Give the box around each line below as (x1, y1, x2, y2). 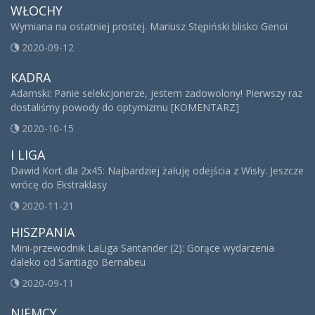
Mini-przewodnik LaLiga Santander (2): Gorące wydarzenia (11, 241, 274, 255)
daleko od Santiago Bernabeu (11, 255, 146, 269)
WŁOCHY (11, 2, 63, 19)
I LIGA (11, 146, 45, 163)
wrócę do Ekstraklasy (11, 178, 107, 191)
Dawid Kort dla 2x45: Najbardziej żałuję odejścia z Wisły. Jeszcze (11, 164, 304, 177)
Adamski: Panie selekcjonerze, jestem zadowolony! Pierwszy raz (11, 86, 302, 100)
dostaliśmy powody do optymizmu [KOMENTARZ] (11, 101, 239, 114)
